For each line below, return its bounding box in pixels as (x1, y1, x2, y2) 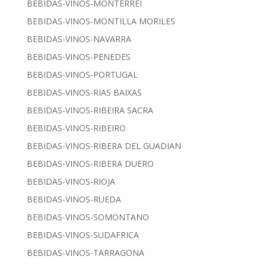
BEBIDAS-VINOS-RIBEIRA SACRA (26, 104, 153, 116)
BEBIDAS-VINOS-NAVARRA (26, 33, 131, 45)
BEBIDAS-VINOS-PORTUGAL (26, 69, 138, 81)
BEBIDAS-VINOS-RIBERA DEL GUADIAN (26, 140, 181, 152)
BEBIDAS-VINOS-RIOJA (26, 176, 115, 188)
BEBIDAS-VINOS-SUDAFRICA (26, 229, 139, 241)
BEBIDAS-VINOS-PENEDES (26, 51, 131, 63)
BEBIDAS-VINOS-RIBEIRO (26, 122, 126, 134)
